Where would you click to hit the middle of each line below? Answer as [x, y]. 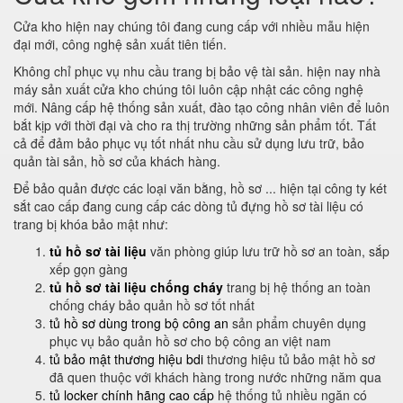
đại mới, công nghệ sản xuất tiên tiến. [120, 45]
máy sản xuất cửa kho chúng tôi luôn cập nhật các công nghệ [188, 90]
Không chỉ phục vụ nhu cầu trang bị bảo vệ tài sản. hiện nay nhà [197, 72]
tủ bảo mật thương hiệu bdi [126, 359]
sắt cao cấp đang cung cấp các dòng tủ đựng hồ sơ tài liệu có [188, 206]
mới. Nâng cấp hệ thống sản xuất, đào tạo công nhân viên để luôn [201, 107]
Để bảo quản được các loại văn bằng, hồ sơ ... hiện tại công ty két [200, 188]
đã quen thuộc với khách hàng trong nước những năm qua [215, 377]
